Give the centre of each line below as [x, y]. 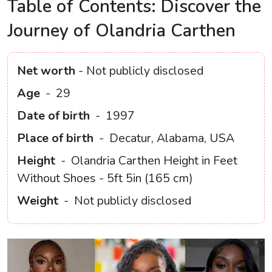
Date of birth [53, 116]
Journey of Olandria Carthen [121, 31]
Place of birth [55, 138]
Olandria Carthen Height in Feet [153, 161]
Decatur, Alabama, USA [170, 138]
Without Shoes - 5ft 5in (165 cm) [105, 178]
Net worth [46, 71]
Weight [38, 201]
